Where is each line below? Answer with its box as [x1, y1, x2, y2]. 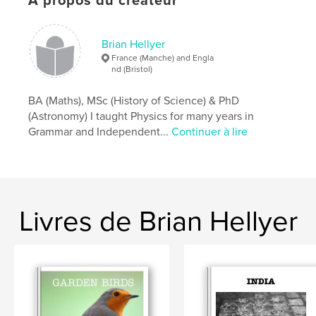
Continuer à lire [171, 125, 248, 139]
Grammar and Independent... [28, 125, 172, 139]
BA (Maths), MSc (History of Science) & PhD [28, 94, 240, 108]
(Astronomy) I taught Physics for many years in [28, 109, 255, 123]
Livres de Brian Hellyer [18, 205, 298, 238]
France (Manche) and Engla [111, 53, 214, 63]
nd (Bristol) [111, 64, 153, 74]
